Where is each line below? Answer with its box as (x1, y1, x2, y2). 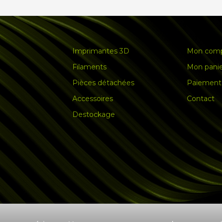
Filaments (72, 62, 107, 72)
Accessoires (72, 94, 113, 104)
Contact (187, 94, 215, 104)
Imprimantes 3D (72, 47, 129, 56)
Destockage (72, 110, 115, 119)
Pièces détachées (72, 78, 134, 88)
